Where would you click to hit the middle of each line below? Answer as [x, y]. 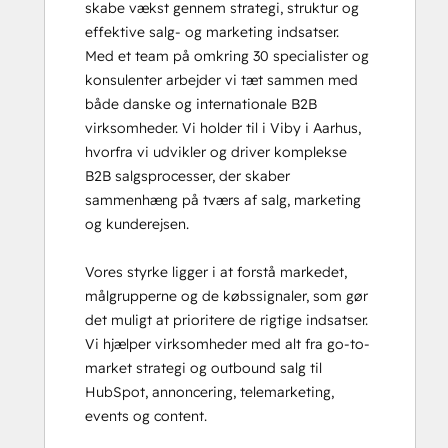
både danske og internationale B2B [201, 104]
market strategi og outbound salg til [203, 368]
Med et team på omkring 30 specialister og [227, 56]
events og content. [146, 416]
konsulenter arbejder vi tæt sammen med [221, 80]
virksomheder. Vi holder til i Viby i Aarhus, [223, 128]
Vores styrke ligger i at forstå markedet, [216, 272]
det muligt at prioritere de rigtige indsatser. [226, 320]
